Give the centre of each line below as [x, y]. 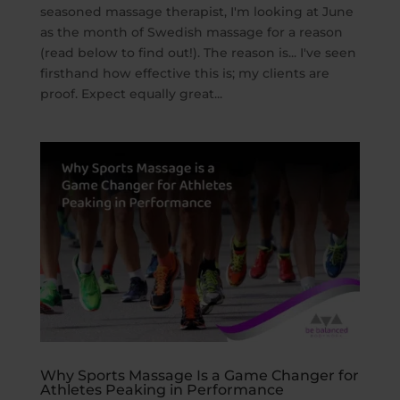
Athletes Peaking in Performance [162, 389]
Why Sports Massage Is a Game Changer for [199, 375]
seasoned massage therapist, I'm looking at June [196, 11]
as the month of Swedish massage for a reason [191, 32]
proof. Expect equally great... [131, 93]
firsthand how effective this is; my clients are [184, 73]
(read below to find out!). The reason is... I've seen [198, 52]
